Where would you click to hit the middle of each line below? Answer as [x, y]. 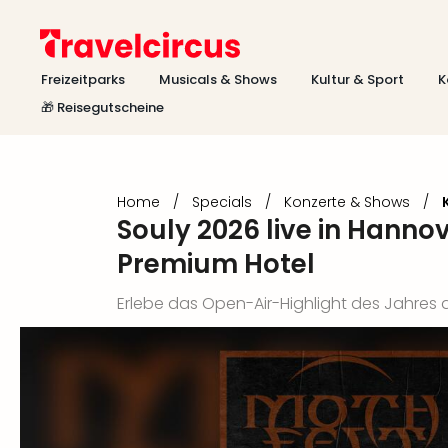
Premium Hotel [216, 264]
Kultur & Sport [357, 79]
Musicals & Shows [218, 79]
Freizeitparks [83, 79]
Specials [222, 202]
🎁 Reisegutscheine [102, 107]
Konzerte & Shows [347, 202]
